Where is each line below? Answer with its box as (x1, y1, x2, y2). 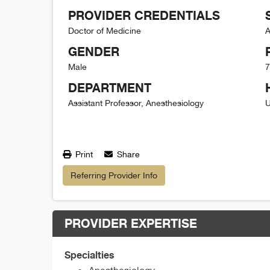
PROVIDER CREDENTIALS (68, 7, 220, 23)
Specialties (64, 248, 115, 261)
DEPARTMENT (68, 80, 151, 95)
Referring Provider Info (71, 170, 157, 180)
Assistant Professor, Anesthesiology (68, 98, 204, 108)
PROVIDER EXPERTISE (64, 215, 197, 231)
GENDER (68, 43, 119, 59)
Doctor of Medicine (68, 25, 141, 36)
